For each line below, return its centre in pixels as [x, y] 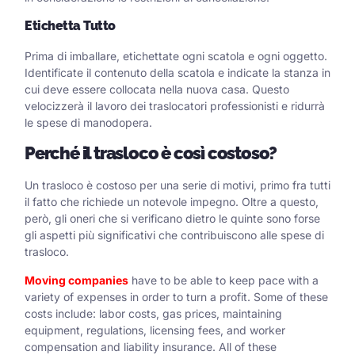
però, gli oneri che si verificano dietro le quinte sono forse [172, 219]
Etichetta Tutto [70, 25]
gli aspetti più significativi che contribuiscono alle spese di [174, 235]
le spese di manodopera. [88, 122]
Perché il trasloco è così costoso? [151, 153]
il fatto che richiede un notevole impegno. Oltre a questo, [172, 202]
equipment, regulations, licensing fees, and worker [155, 330]
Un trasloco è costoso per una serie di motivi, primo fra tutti [177, 185]
